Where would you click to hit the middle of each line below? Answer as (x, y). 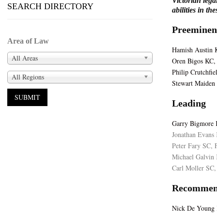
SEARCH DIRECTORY (50, 6)
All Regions (28, 77)
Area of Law (28, 41)
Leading (189, 103)
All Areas (25, 58)
